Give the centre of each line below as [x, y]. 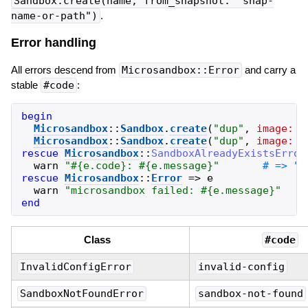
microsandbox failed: [135, 190]
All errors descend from [65, 69]
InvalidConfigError [75, 266]
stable [25, 85]
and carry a [268, 69]
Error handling [53, 43]
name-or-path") [54, 15]
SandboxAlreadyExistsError [228, 153]
